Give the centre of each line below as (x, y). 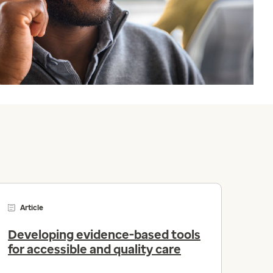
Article (32, 208)
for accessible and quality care (94, 250)
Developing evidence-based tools (104, 235)
